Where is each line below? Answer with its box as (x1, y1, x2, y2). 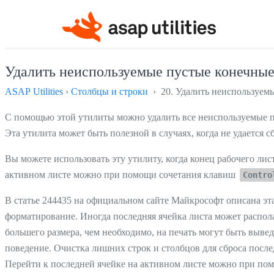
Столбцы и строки (71, 86, 148, 97)
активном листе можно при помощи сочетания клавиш (5, 169, 238, 180)
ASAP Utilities (5, 86, 63, 97)
